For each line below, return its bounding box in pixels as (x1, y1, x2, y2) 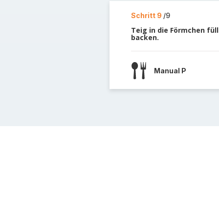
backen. (131, 33, 159, 42)
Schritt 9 (131, 11, 163, 20)
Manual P (153, 66, 186, 75)
